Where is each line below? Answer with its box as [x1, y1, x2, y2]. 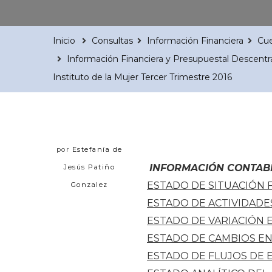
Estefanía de [72, 144, 123, 154]
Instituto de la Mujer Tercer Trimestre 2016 [53, 71, 232, 83]
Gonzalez [70, 180, 108, 189]
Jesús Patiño [64, 162, 115, 171]
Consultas [92, 35, 133, 46]
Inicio [53, 35, 75, 46]
